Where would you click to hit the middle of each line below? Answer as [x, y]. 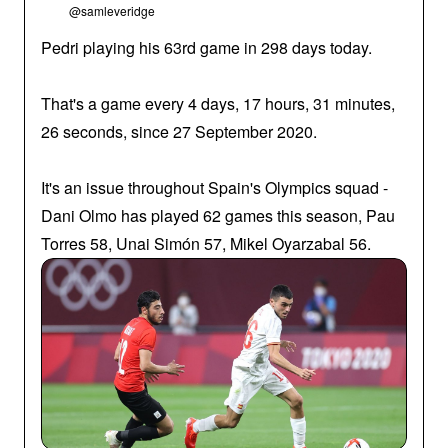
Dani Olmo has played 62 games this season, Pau [218, 215]
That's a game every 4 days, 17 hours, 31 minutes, [218, 103]
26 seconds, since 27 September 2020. [179, 131]
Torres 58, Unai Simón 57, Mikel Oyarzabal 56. [206, 243]
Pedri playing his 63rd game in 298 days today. [206, 47]
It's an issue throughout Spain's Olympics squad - [214, 187]
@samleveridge [112, 10]
